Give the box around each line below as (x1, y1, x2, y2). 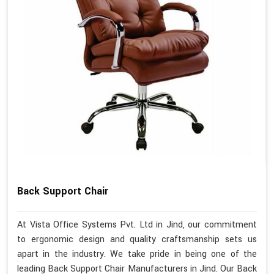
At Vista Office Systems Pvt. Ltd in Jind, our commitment (17, 218, 257, 232)
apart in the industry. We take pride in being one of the (17, 248, 257, 261)
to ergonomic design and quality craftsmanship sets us (17, 233, 257, 246)
